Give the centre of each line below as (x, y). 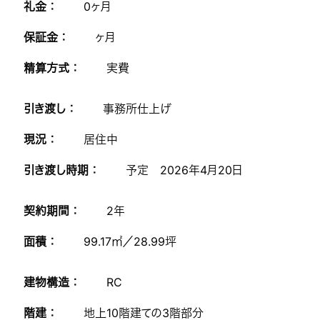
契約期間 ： (51, 210)
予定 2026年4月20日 (185, 170)
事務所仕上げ (137, 108)
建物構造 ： (51, 282)
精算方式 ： (51, 67)
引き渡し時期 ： (61, 170)
